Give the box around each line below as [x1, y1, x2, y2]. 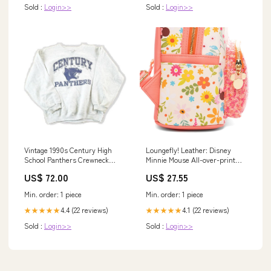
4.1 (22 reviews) [182, 204, 229, 215]
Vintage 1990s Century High [24, 145, 112, 155]
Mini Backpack [146, 164, 191, 175]
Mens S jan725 [24, 164, 69, 175]
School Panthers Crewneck [24, 154, 109, 165]
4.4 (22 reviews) [60, 204, 108, 215]
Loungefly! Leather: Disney [146, 145, 231, 155]
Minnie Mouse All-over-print [146, 154, 235, 165]
